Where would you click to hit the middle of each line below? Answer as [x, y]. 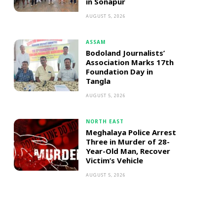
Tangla [98, 81]
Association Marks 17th [129, 62]
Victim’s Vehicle [114, 160]
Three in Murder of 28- [128, 142]
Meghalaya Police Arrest [131, 132]
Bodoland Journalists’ [125, 53]
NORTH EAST [105, 121]
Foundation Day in [119, 72]
